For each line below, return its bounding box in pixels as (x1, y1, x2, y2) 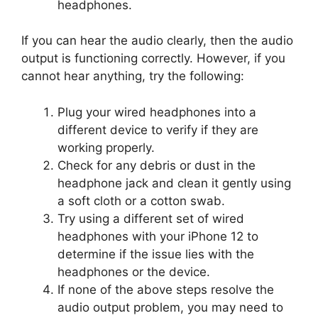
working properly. (57, 140, 155, 155)
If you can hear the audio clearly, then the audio (21, 33, 293, 48)
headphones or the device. (57, 264, 210, 279)
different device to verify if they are (57, 122, 258, 137)
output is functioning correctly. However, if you (21, 51, 285, 66)
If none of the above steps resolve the (57, 282, 274, 297)
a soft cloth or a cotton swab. (57, 193, 225, 208)
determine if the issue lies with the (57, 246, 254, 261)
